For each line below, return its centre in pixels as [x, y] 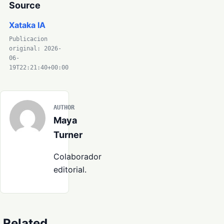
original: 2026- [35, 49]
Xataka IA [27, 25]
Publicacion [28, 39]
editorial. [70, 170]
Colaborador [77, 157]
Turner [68, 135]
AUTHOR [64, 108]
